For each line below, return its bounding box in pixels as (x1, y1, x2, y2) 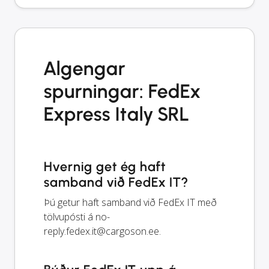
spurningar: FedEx (44, 80, 201, 103)
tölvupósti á (44, 210, 95, 224)
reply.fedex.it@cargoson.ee (44, 225, 159, 238)
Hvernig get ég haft (44, 159, 166, 175)
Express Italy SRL (44, 103, 190, 126)
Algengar (44, 57, 125, 80)
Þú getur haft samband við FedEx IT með (44, 196, 217, 210)
